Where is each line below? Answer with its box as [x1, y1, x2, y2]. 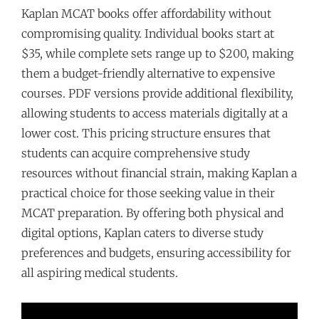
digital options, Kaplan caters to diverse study [21, 226, 263, 241]
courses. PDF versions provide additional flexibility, [21, 86, 293, 101]
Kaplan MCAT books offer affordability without [21, 6, 271, 21]
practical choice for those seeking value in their [21, 186, 275, 201]
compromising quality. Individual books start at [21, 26, 274, 41]
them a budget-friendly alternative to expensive [21, 66, 275, 81]
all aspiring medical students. [21, 266, 178, 281]
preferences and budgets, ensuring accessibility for [21, 246, 291, 261]
